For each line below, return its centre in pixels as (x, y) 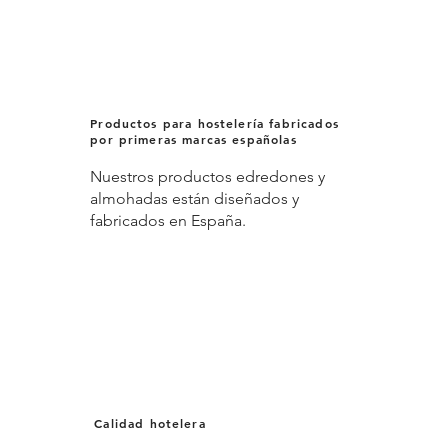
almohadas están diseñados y (195, 199)
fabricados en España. (168, 221)
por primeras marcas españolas (193, 139)
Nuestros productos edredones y (208, 177)
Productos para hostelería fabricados (214, 123)
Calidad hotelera (150, 422)
